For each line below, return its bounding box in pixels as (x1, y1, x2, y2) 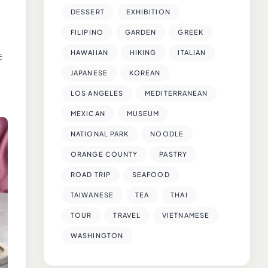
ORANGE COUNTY (71, 150, 138, 158)
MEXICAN (71, 109, 105, 117)
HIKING (129, 48, 157, 56)
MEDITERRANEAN (145, 89, 208, 97)
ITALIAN (178, 48, 206, 56)
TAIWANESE (71, 190, 114, 199)
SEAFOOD (132, 170, 170, 178)
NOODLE (150, 129, 184, 138)
